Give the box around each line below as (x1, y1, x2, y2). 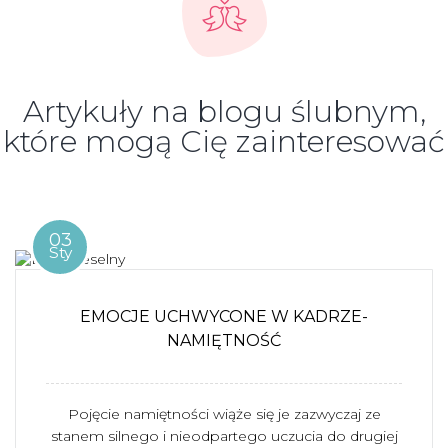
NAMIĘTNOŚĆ (167, 331, 281, 350)
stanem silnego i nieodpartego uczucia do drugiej (50, 427, 398, 445)
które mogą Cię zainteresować (3, 123, 445, 160)
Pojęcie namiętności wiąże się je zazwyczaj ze (67, 405, 381, 423)
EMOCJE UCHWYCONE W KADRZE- (80, 307, 368, 326)
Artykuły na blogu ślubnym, (22, 93, 426, 130)
